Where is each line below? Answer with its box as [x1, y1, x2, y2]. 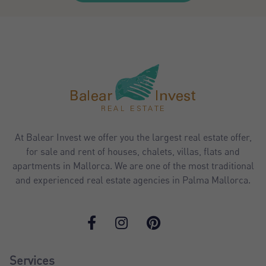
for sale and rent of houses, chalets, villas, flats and [26, 145, 240, 157]
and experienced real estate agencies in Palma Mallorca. [15, 173, 251, 186]
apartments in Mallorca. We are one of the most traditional [12, 159, 254, 172]
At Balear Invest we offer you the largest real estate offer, [14, 131, 252, 143]
